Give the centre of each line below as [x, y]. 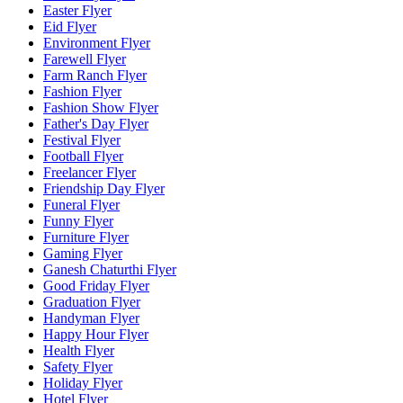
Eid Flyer [70, 27]
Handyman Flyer [91, 318]
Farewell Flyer [85, 59]
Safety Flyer [78, 367]
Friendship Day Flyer [104, 189]
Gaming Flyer [83, 254]
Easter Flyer [77, 11]
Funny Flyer [78, 221]
